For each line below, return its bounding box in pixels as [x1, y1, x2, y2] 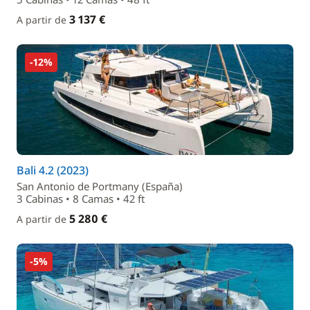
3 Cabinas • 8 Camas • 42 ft [17, 192, 145, 206]
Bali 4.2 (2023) [17, 163, 89, 178]
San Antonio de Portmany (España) [17, 179, 183, 193]
